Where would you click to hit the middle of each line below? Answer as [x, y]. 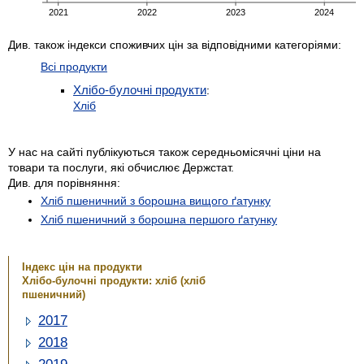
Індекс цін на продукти [82, 268]
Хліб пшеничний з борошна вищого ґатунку [156, 200]
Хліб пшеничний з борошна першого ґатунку [159, 219]
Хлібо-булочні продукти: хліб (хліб [114, 282]
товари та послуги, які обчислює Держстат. [121, 167]
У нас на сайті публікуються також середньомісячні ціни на [165, 152]
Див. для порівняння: [64, 182]
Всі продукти [74, 66]
